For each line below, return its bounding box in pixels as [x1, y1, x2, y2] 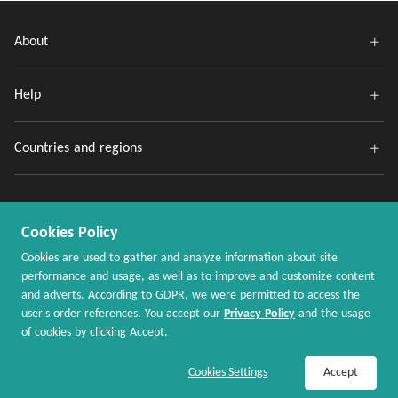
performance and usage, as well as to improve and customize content [21, 270, 375, 283]
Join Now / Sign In [60, 360, 158, 373]
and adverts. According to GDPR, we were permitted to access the [21, 289, 360, 302]
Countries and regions [14, 141, 142, 155]
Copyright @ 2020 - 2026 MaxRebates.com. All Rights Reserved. [56, 296, 342, 306]
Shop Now [270, 360, 325, 373]
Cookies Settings [188, 366, 267, 379]
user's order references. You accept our [21, 307, 224, 321]
